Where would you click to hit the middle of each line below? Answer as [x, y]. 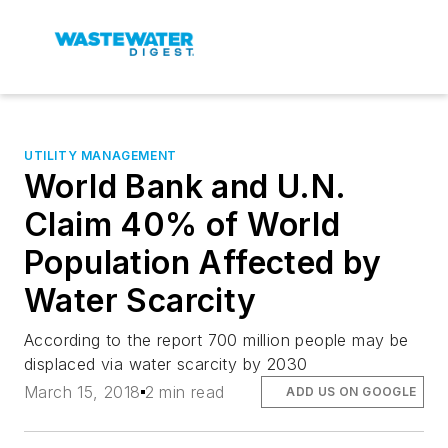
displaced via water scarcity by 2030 [166, 364]
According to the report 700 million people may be [216, 340]
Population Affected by [203, 262]
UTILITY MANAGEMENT [100, 155]
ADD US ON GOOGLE [351, 392]
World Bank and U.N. [185, 186]
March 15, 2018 [82, 392]
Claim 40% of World [182, 224]
